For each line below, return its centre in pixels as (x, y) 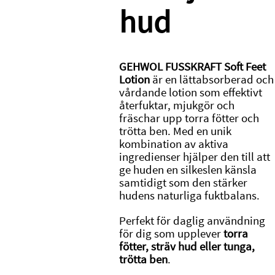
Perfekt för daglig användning (192, 220)
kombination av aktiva (173, 144)
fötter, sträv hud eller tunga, (187, 246)
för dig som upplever (171, 233)
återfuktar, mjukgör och (176, 105)
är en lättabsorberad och (211, 79)
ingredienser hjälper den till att (194, 157)
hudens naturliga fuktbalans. (189, 195)
